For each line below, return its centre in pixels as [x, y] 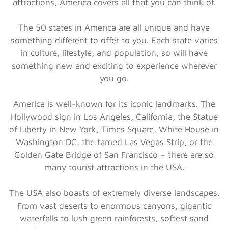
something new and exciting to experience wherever [114, 66]
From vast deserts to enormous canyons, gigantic [114, 206]
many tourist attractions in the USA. [114, 168]
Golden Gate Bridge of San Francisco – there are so [114, 155]
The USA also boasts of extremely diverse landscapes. [114, 193]
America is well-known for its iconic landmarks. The [114, 104]
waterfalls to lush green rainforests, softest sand [114, 219]
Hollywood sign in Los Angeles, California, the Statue [114, 117]
